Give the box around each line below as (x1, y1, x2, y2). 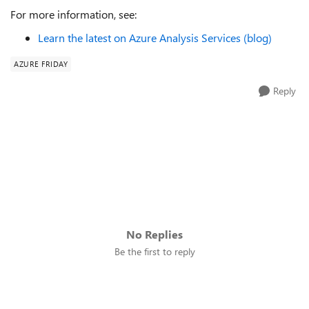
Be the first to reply (114, 245, 195, 258)
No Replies (126, 227, 183, 241)
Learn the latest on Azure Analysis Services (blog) (38, 30, 272, 45)
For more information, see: (10, 7, 137, 21)
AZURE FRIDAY (14, 59, 68, 69)
